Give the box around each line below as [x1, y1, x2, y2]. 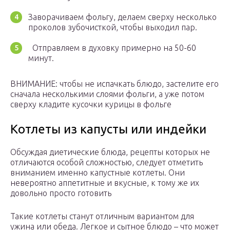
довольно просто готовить [10, 188, 111, 198]
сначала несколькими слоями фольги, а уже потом [10, 89, 204, 99]
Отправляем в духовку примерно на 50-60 [28, 43, 196, 53]
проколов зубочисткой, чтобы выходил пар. [28, 23, 197, 32]
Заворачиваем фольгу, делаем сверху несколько [28, 12, 217, 22]
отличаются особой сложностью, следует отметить [10, 158, 203, 167]
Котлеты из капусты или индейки [10, 122, 206, 137]
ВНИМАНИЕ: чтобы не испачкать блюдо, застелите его [10, 79, 219, 89]
